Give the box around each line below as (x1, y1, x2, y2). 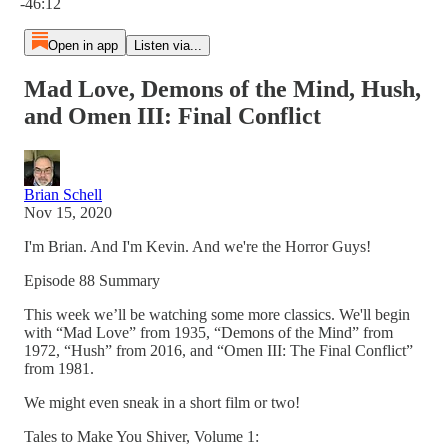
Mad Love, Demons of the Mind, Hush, (24, 75, 421, 102)
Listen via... (133, 38, 202, 53)
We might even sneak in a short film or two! (24, 393, 300, 411)
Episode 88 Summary (24, 271, 160, 289)
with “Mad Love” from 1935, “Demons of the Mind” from (24, 323, 393, 341)
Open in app (47, 38, 118, 53)
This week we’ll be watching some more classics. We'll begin (24, 305, 410, 323)
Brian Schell (24, 185, 102, 203)
